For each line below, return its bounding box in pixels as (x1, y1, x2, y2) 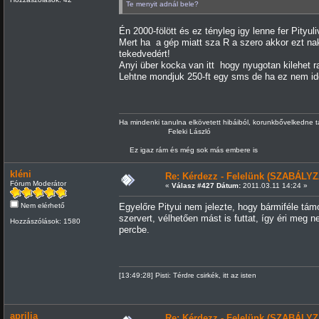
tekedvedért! (118, 48, 170, 59)
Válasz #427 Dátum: (171, 181, 241, 189)
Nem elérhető (18, 201, 65, 209)
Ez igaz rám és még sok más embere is (118, 145, 258, 154)
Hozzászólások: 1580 (9, 216, 80, 225)
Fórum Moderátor (9, 179, 66, 187)
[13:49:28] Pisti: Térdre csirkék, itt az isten (118, 271, 256, 279)
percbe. (118, 224, 150, 235)
